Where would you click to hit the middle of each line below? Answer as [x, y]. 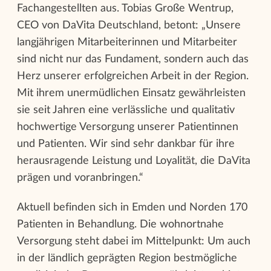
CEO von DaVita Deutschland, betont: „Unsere [129, 25]
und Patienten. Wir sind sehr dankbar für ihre [126, 144]
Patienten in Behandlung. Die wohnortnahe [120, 224]
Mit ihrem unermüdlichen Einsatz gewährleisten [131, 93]
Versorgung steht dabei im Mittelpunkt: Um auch [134, 241]
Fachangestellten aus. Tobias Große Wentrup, [125, 8]
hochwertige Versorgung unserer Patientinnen [128, 127]
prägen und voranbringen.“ [80, 178]
